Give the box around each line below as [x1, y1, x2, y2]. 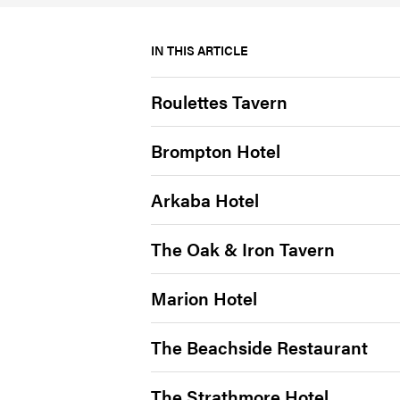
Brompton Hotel [150, 137, 280, 164]
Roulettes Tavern [150, 88, 287, 115]
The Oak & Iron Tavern [150, 236, 335, 262]
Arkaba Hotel [150, 187, 259, 213]
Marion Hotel [150, 285, 257, 312]
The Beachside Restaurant [150, 334, 368, 361]
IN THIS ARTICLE [150, 41, 248, 60]
